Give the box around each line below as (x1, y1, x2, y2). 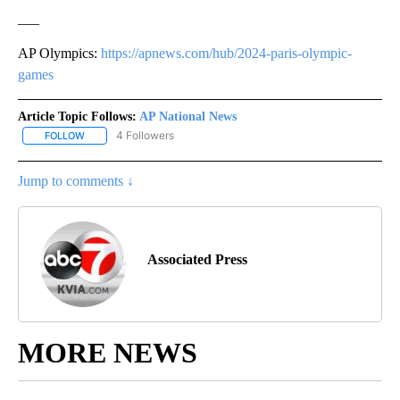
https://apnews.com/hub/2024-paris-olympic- (101, 46, 352, 62)
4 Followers (116, 129, 174, 143)
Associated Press (147, 252, 247, 268)
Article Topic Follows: (18, 110, 137, 124)
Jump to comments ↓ (18, 173, 134, 189)
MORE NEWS (18, 337, 197, 370)
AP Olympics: (18, 46, 101, 62)
